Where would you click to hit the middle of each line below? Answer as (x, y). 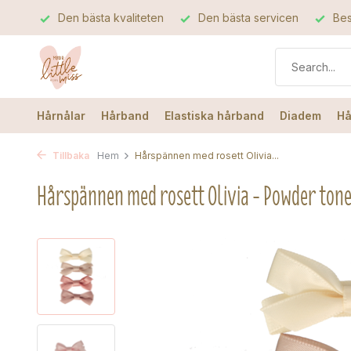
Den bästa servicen (247, 18)
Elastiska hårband (214, 116)
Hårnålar (61, 116)
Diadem (300, 116)
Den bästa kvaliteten (109, 18)
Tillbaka (70, 156)
